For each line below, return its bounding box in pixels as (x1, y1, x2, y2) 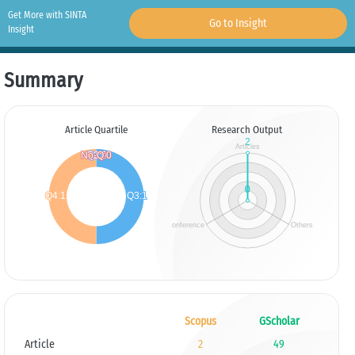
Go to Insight (208, 17, 267, 30)
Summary (4, 68, 82, 93)
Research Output (212, 124, 283, 136)
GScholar (258, 315, 300, 328)
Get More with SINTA (8, 10, 86, 21)
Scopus (184, 315, 216, 328)
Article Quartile (64, 124, 128, 136)
